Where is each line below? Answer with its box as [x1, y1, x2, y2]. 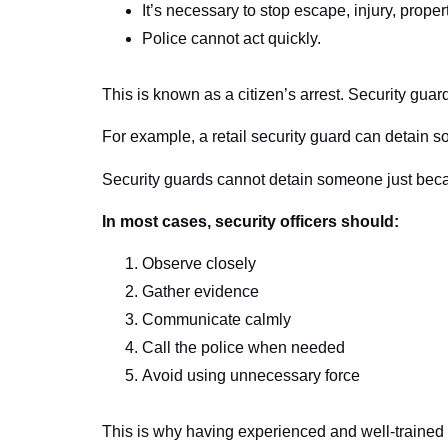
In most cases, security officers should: [102, 212, 399, 230]
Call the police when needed [142, 339, 345, 357]
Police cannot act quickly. [142, 29, 321, 47]
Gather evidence [142, 283, 259, 301]
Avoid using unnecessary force [142, 367, 360, 385]
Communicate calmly [142, 311, 291, 329]
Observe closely [142, 255, 256, 273]
